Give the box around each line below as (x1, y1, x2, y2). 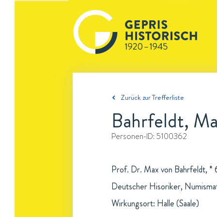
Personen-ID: (111, 131, 156, 141)
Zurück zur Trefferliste (121, 92, 184, 103)
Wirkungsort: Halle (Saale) (111, 197, 199, 210)
